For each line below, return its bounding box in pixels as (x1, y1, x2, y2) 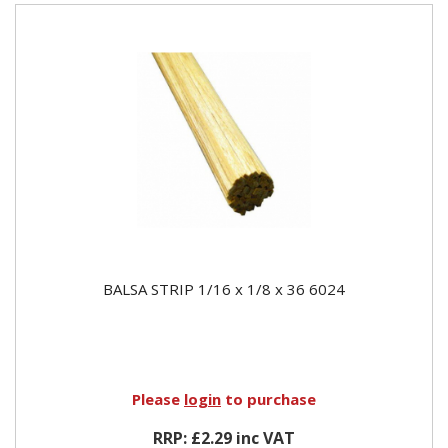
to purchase (221, 388, 316, 409)
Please (132, 388, 184, 409)
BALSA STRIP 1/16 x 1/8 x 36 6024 (103, 278, 345, 299)
